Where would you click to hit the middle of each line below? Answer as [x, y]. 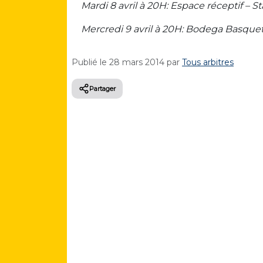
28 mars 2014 [137, 62]
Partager [102, 89]
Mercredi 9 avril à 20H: [132, 29]
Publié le [90, 62]
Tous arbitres [208, 62]
